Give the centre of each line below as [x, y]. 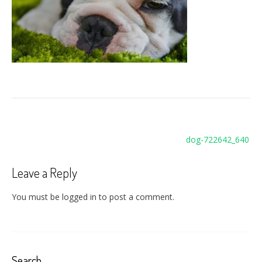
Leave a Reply [44, 173]
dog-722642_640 [218, 139]
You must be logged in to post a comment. [93, 196]
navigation [42, 146]
